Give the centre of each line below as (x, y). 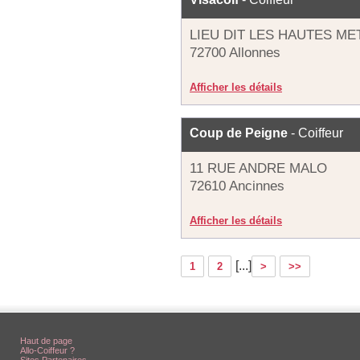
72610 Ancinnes (237, 186)
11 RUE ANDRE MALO (258, 168)
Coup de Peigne (239, 133)
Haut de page (46, 341)
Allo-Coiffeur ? (47, 350)
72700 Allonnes (235, 53)
